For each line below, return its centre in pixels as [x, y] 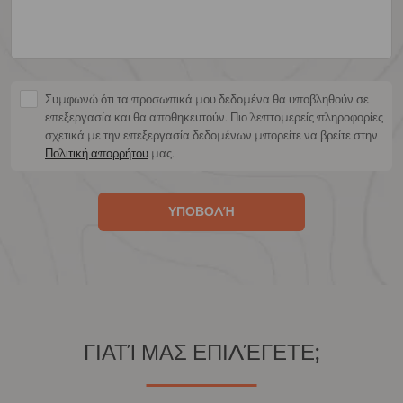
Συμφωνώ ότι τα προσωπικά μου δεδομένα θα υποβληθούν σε [207, 99]
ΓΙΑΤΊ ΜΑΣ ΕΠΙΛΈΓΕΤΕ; [201, 352]
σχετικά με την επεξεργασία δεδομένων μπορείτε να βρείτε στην [211, 134]
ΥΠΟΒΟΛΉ [201, 211]
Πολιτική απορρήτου [97, 152]
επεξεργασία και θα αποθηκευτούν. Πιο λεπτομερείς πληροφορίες [214, 116]
